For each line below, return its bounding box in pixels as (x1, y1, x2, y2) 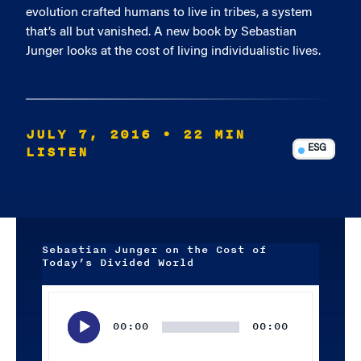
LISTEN (26, 142, 89, 163)
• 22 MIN (162, 124, 246, 145)
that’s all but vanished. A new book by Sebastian (26, 26, 297, 39)
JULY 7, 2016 (26, 124, 151, 145)
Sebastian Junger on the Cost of (42, 242, 267, 258)
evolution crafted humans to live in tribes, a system (26, 6, 313, 19)
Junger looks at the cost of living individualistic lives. (26, 45, 321, 58)
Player (41, 307, 72, 320)
